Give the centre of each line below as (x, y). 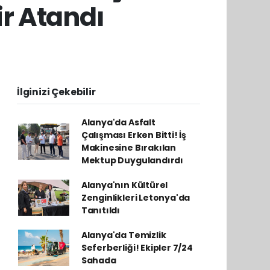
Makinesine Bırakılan (128, 147)
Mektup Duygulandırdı (132, 160)
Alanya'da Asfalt (118, 122)
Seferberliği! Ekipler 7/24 (137, 247)
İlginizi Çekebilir (56, 92)
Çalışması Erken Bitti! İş (134, 135)
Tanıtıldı (101, 210)
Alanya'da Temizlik (124, 235)
